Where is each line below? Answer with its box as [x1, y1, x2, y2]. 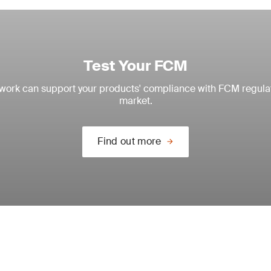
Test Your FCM [83, 56, 188, 75]
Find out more [97, 135, 162, 148]
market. [119, 94, 152, 107]
